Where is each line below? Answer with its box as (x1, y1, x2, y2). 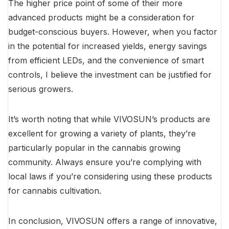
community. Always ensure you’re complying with (8, 157, 201, 168)
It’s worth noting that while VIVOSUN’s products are (8, 114, 210, 125)
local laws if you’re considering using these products (8, 171, 212, 182)
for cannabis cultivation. (8, 186, 101, 196)
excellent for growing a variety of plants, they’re (8, 128, 196, 139)
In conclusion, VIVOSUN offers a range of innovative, (8, 216, 217, 226)
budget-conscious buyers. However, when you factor (8, 27, 217, 37)
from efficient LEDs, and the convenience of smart (8, 55, 204, 66)
